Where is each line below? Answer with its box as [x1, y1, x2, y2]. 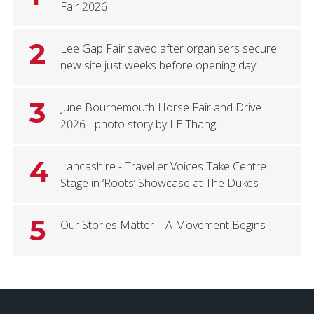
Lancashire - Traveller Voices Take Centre [60, 158, 266, 175]
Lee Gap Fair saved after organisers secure [60, 41, 277, 57]
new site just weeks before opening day [60, 57, 256, 74]
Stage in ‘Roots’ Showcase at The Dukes [60, 175, 259, 191]
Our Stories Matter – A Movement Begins [60, 217, 266, 233]
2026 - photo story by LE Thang [60, 116, 216, 132]
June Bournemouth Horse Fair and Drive [60, 100, 261, 116]
